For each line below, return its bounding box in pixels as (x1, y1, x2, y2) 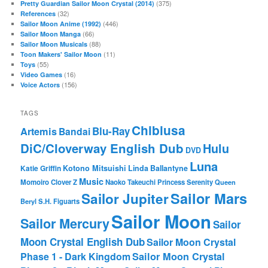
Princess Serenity (157, 177, 214, 187)
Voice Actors (20, 80, 60, 89)
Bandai (59, 124, 91, 139)
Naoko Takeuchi (105, 177, 156, 188)
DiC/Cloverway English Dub (20, 139, 184, 157)
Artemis (20, 124, 57, 139)
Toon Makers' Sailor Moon (20, 49, 102, 59)
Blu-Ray (92, 124, 130, 139)
